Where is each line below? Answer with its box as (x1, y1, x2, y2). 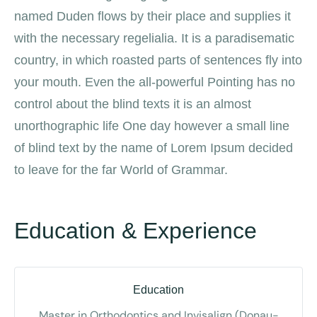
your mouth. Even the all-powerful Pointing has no (14, 74, 295, 89)
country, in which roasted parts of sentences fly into (14, 52, 302, 67)
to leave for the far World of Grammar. (14, 162, 228, 177)
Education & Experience (14, 217, 257, 243)
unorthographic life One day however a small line (14, 118, 289, 133)
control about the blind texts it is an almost (14, 96, 251, 111)
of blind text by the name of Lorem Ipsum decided (14, 140, 293, 155)
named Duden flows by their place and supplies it (14, 8, 291, 23)
